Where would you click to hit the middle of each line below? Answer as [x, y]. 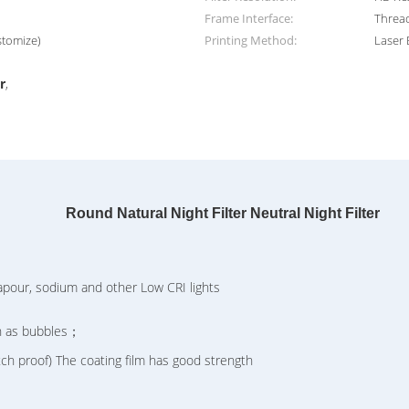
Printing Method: [251, 40]
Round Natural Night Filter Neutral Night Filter [223, 213]
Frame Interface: [249, 18]
